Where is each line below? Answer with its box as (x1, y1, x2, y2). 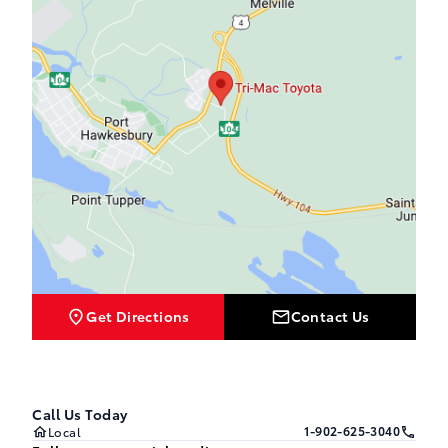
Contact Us (290, 305, 370, 326)
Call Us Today (32, 404, 128, 425)
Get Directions (86, 305, 190, 326)
